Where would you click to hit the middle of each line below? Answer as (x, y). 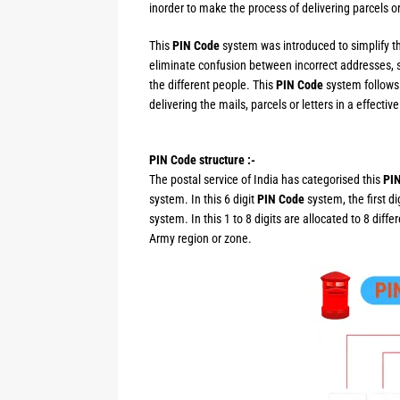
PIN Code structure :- (202, 160)
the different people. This (212, 85)
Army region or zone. (200, 238)
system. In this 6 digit (203, 199)
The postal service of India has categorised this (266, 179)
